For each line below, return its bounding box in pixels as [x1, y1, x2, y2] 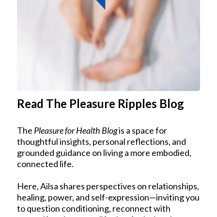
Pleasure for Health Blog [34, 125, 117, 136]
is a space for [117, 125, 167, 136]
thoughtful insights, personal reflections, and [17, 136, 186, 147]
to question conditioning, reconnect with [17, 203, 170, 214]
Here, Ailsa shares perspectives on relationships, [17, 181, 199, 192]
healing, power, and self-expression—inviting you [17, 192, 200, 203]
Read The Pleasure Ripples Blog [17, 96, 184, 111]
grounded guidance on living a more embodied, [17, 147, 191, 158]
